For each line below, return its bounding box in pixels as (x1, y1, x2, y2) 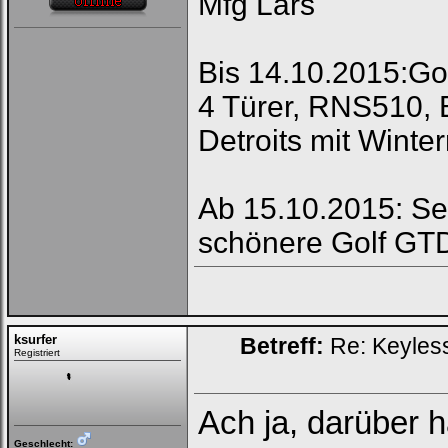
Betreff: (240, 333, 324, 359)
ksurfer (14, 332, 57, 347)
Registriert (14, 347, 60, 358)
